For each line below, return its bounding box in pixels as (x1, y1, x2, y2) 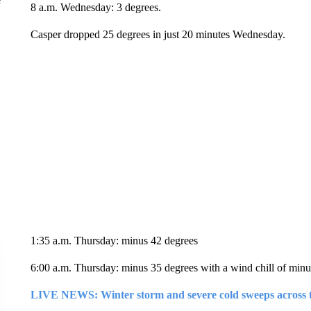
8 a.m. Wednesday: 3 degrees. (30, 1, 161, 13)
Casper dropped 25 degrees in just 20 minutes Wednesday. (30, 28, 285, 40)
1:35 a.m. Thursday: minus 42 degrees (30, 235, 198, 246)
